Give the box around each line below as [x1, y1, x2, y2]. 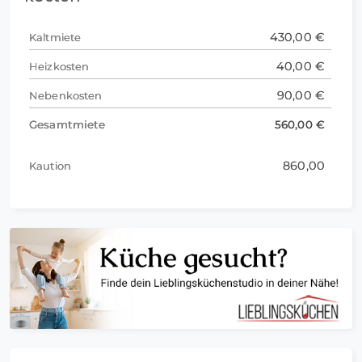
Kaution [29, 159, 71, 173]
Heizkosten [29, 60, 90, 74]
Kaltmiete [29, 31, 82, 44]
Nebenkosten [29, 89, 103, 103]
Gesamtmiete [29, 118, 106, 132]
